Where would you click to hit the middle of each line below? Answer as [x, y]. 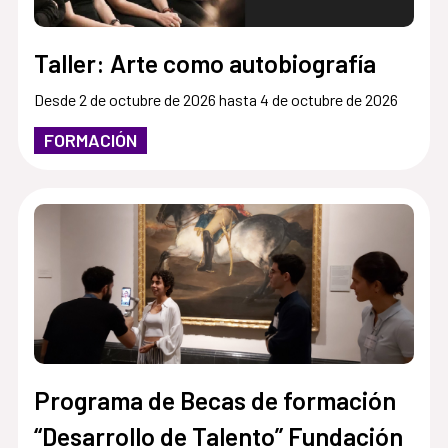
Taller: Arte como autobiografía [204, 62]
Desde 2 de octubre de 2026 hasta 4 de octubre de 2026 [215, 99]
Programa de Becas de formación [214, 399]
